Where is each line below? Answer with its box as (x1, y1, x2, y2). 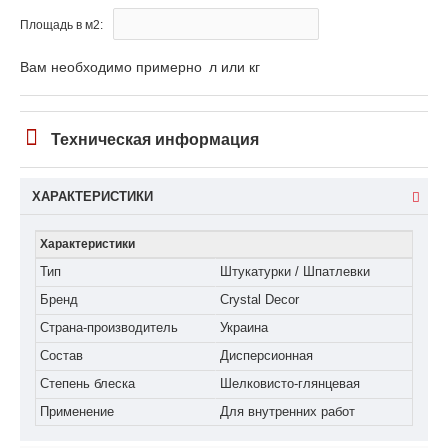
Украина (220, 320, 268, 336)
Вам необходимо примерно (20, 59, 206, 76)
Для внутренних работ (220, 404, 355, 420)
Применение (40, 404, 114, 420)
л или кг (209, 59, 260, 76)
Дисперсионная (220, 348, 313, 364)
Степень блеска (40, 376, 135, 392)
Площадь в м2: (20, 18, 103, 33)
